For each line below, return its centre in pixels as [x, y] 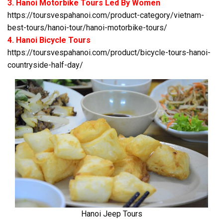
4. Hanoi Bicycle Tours [49, 40]
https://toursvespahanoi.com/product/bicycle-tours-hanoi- [109, 53]
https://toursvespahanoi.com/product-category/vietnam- [106, 15]
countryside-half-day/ [45, 65]
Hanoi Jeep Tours [111, 214]
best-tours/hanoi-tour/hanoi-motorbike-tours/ [87, 28]
